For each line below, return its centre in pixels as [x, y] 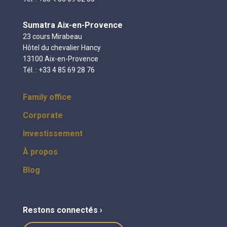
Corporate [43, 115]
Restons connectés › [62, 210]
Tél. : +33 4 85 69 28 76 [59, 70]
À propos [40, 152]
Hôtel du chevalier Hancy [62, 47]
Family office [47, 97]
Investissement [52, 133]
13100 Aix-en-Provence [60, 59]
